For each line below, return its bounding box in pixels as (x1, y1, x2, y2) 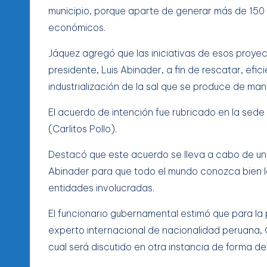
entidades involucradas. (48, 181, 154, 194)
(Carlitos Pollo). (48, 122, 117, 135)
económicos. (48, 21, 105, 33)
